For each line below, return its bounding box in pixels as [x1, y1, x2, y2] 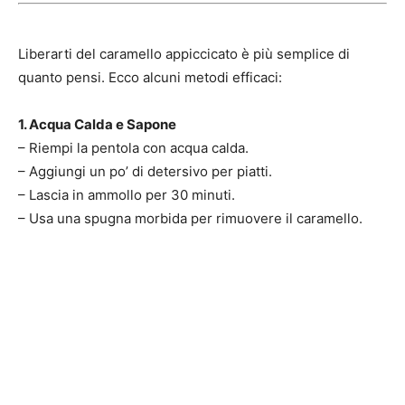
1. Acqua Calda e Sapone [18, 115, 176, 133]
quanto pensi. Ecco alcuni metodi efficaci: [18, 68, 282, 86]
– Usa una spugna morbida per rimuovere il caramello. [18, 209, 363, 227]
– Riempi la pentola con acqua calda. [18, 138, 249, 156]
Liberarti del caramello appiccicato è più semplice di [18, 44, 350, 62]
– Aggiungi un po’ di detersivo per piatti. [18, 162, 272, 180]
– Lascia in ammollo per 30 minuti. [18, 185, 235, 203]
